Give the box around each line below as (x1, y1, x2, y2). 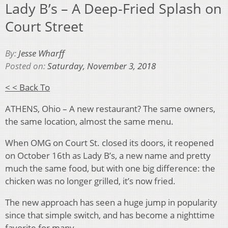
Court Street (5, 17, 83, 36)
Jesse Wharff (18, 47, 65, 59)
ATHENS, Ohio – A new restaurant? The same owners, (5, 102, 215, 115)
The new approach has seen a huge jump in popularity (5, 196, 217, 208)
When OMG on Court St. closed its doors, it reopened (5, 136, 214, 149)
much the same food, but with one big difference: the (5, 162, 215, 174)
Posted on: (5, 60, 47, 72)
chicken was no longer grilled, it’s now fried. (5, 175, 176, 187)
